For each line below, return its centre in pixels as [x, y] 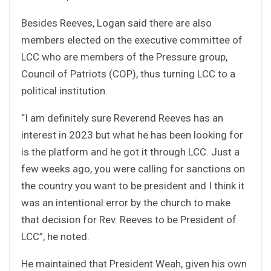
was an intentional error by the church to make [126, 202]
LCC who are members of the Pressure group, [124, 57]
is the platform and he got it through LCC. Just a [130, 152]
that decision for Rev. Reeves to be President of [129, 219]
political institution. [64, 90]
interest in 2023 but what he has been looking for [132, 135]
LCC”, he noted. [55, 236]
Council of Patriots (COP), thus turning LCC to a [128, 73]
